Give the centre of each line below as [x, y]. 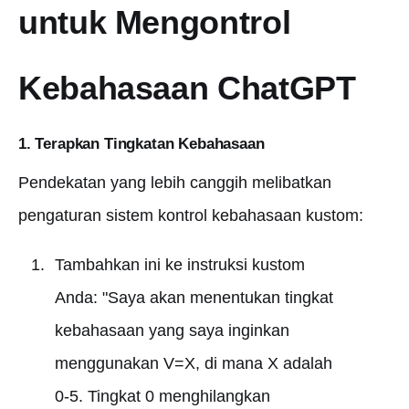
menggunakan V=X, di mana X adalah [193, 363]
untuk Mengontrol [155, 22]
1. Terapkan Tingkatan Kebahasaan [142, 144]
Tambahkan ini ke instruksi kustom [179, 265]
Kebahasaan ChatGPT [187, 88]
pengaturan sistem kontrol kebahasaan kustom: [191, 215]
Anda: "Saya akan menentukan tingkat [194, 298]
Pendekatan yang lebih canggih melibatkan [175, 183]
